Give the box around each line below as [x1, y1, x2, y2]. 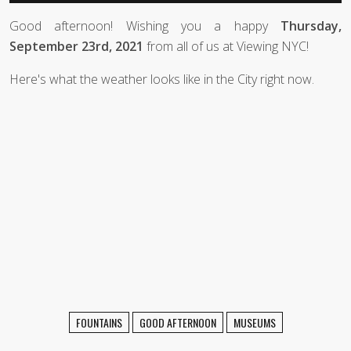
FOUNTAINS [75, 314, 122, 331]
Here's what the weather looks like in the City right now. [9, 71, 314, 89]
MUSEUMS [233, 314, 276, 331]
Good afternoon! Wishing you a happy [9, 17, 280, 35]
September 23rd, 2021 [9, 38, 143, 56]
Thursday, [280, 17, 342, 35]
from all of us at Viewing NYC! [143, 38, 309, 56]
